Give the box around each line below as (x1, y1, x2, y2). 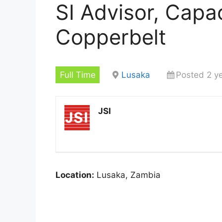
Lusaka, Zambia (94, 169, 161, 180)
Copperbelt (55, 24, 166, 50)
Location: (55, 169, 94, 180)
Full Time (59, 69, 96, 80)
